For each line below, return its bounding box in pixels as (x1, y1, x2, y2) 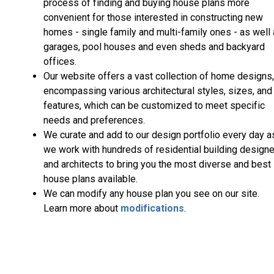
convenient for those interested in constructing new (43, 12, 263, 24)
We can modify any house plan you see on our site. (43, 188, 259, 200)
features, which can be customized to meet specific (43, 100, 265, 112)
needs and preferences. (43, 114, 145, 127)
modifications (120, 202, 184, 215)
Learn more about (43, 202, 120, 215)
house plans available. (43, 173, 138, 185)
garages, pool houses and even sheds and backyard (43, 41, 265, 53)
